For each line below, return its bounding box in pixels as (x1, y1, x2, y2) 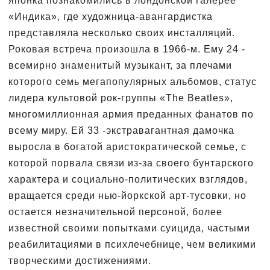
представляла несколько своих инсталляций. (8, 27, 235, 38)
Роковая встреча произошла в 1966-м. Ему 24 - (8, 43, 245, 54)
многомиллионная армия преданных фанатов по (8, 108, 254, 119)
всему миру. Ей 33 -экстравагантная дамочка (8, 125, 234, 136)
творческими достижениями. (8, 255, 151, 266)
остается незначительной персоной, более (8, 206, 222, 217)
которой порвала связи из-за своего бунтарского (8, 157, 254, 168)
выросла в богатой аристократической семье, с (8, 141, 246, 152)
